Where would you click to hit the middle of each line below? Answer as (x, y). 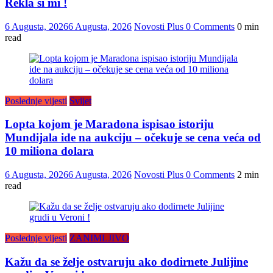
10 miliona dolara (49, 151)
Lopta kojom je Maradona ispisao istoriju (109, 124)
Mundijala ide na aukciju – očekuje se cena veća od (133, 138)
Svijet (80, 101)
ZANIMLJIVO (99, 238)
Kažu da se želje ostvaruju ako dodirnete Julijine (126, 261)
